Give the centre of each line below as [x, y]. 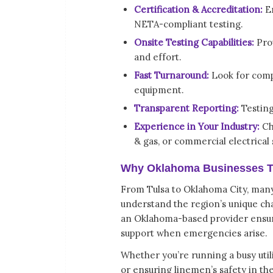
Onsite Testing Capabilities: [194, 42]
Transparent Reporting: [186, 108]
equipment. [159, 90]
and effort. [158, 57]
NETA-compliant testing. [189, 24]
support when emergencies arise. [194, 233]
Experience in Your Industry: [197, 126]
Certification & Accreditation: [200, 9]
